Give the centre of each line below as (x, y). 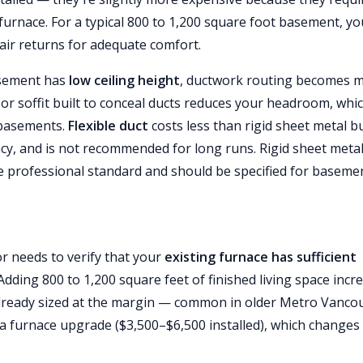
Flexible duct (108, 126)
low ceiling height (124, 80)
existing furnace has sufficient (261, 257)
